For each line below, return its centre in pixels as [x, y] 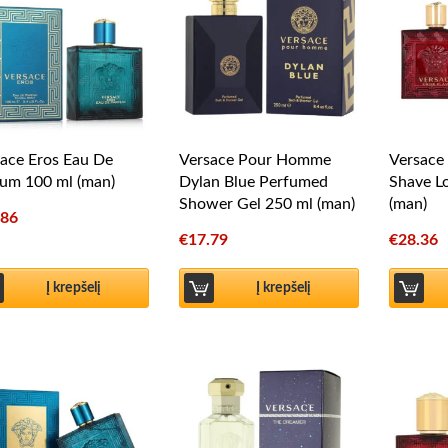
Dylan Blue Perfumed [253, 182]
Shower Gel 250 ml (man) [267, 204]
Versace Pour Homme [255, 160]
